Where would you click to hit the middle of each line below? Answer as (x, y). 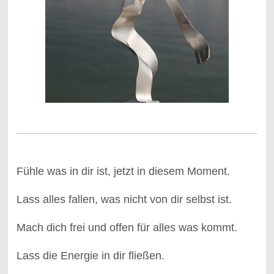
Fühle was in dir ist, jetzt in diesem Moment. (123, 171)
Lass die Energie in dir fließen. (90, 255)
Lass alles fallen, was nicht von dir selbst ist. (124, 199)
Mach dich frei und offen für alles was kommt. (127, 227)
